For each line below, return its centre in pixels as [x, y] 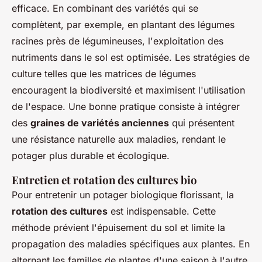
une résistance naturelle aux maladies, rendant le [119, 139]
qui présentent [202, 123]
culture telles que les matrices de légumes [104, 74]
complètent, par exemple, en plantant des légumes [123, 25]
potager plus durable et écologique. [91, 156]
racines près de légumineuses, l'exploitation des [118, 41]
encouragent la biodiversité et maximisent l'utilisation [128, 90]
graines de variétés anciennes [100, 123]
